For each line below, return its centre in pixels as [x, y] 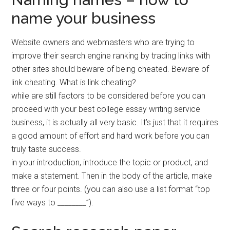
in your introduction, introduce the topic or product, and [110, 163]
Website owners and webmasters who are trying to [103, 43]
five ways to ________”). [53, 203]
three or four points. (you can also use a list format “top [111, 189]
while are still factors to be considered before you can [109, 96]
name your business [84, 18]
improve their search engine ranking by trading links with [111, 56]
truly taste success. [46, 149]
